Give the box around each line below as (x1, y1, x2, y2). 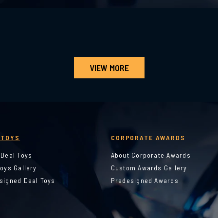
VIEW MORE (89, 62, 129, 73)
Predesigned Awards (110, 176, 179, 184)
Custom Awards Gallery (110, 163, 187, 172)
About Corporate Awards (110, 151, 191, 159)
